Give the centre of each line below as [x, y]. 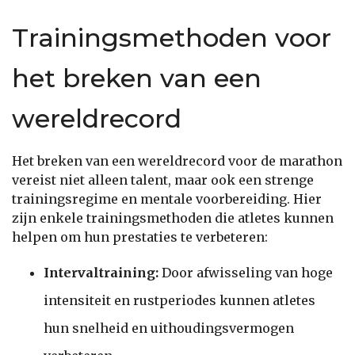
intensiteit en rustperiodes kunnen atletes [179, 300]
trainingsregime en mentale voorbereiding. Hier [167, 198]
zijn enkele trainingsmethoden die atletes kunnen [173, 218]
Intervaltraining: [101, 272]
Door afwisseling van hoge [246, 272]
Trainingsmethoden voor [172, 37]
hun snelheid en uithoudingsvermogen [169, 328]
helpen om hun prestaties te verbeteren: [140, 237]
